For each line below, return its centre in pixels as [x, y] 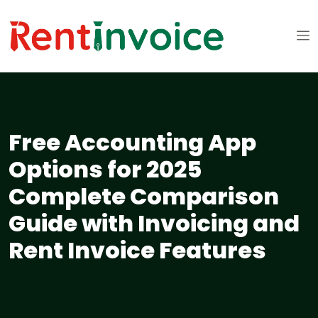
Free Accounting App [132, 143]
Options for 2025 [105, 170]
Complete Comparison [144, 197]
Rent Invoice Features [137, 251]
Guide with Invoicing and [154, 224]
